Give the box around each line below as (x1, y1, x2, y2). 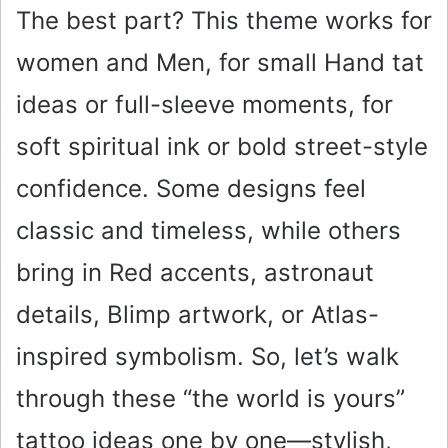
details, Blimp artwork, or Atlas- (16, 299, 379, 329)
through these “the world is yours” (16, 383, 405, 413)
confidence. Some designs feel (16, 173, 366, 203)
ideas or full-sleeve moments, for (16, 89, 393, 119)
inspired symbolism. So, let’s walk (16, 341, 399, 371)
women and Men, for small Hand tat (16, 47, 424, 77)
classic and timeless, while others (16, 215, 401, 245)
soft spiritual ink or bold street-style (16, 131, 428, 161)
